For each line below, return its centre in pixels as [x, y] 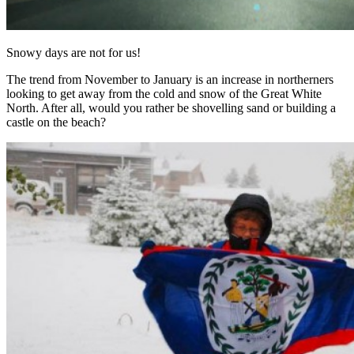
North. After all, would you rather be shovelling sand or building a [171, 107]
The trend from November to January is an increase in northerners [170, 79]
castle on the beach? [56, 122]
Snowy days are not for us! [73, 52]
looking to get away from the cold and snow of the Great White [164, 93]
